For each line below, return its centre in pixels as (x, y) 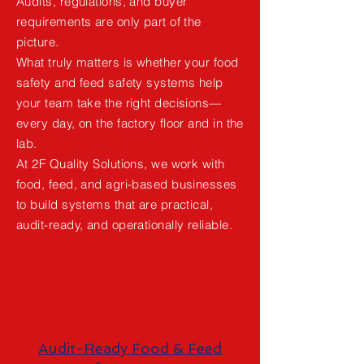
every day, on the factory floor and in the (130, 123)
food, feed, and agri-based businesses (127, 184)
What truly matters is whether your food (128, 62)
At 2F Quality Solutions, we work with (121, 164)
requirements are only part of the (109, 22)
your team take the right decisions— (119, 103)
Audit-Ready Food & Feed (130, 348)
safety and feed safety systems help (120, 82)
